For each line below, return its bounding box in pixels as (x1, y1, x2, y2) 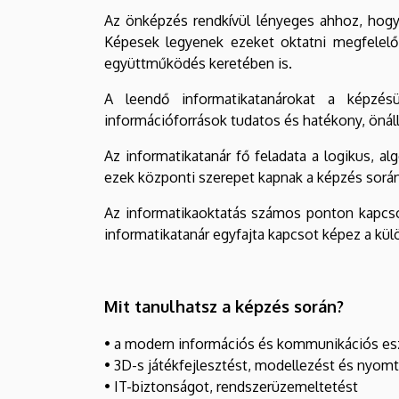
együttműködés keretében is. (104, 53, 292, 72)
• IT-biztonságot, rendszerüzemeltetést (104, 377, 358, 395)
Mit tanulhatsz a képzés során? (104, 296, 344, 316)
